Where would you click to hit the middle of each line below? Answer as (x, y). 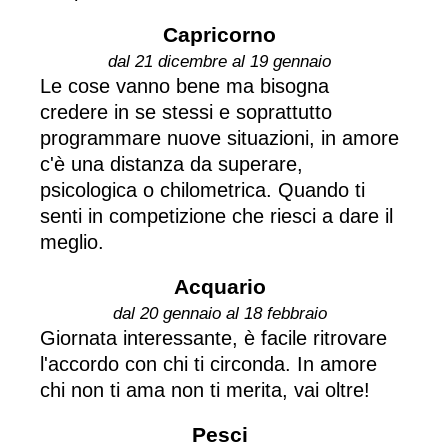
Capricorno (219, 34)
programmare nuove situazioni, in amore (219, 137)
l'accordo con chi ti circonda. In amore (208, 363)
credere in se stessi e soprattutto (186, 111)
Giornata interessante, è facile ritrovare (213, 337)
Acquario (219, 286)
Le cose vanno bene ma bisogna (184, 85)
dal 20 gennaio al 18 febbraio (219, 313)
